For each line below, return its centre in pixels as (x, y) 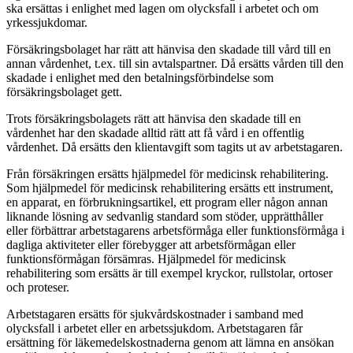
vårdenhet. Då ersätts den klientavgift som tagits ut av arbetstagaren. (175, 147)
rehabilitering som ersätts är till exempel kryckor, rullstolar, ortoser (169, 273)
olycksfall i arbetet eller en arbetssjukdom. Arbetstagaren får (154, 328)
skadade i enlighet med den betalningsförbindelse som (140, 77)
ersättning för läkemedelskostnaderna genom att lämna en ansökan (170, 342)
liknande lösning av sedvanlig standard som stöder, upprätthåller (165, 216)
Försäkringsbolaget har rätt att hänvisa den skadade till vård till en (169, 49)
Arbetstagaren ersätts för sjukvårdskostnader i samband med (155, 314)
